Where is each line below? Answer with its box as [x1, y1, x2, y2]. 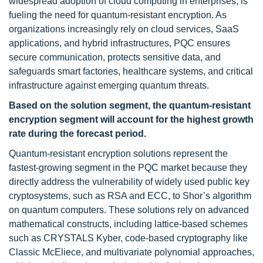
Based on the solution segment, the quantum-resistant [9, 100, 251, 110]
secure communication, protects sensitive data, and [9, 52, 221, 62]
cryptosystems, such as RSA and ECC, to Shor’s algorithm [9, 191, 251, 201]
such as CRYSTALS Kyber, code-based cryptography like [9, 233, 248, 243]
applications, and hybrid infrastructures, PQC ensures [9, 38, 230, 48]
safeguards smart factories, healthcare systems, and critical [9, 66, 253, 76]
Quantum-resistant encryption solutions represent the [9, 149, 228, 159]
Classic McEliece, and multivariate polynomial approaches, [9, 247, 254, 257]
